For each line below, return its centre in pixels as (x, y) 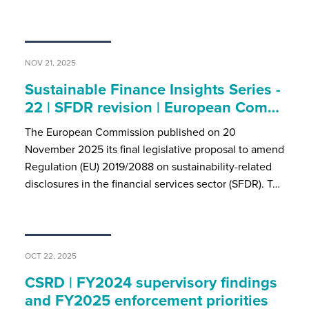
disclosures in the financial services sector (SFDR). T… (152, 183)
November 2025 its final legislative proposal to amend (154, 149)
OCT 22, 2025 (50, 256)
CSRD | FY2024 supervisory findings (151, 282)
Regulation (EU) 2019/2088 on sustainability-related (148, 166)
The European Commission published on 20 (130, 132)
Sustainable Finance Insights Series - (152, 89)
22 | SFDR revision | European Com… (152, 107)
